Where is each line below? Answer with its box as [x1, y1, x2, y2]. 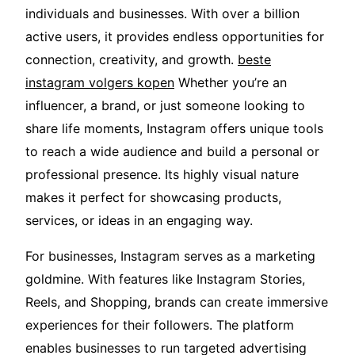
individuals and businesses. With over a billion [25, 6, 300, 22]
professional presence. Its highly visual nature [25, 166, 299, 183]
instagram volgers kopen [25, 74, 174, 91]
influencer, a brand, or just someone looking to [25, 97, 305, 114]
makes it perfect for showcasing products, [25, 189, 281, 206]
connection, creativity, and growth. [25, 52, 238, 68]
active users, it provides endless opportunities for [25, 29, 324, 45]
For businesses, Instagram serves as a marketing [25, 248, 315, 265]
